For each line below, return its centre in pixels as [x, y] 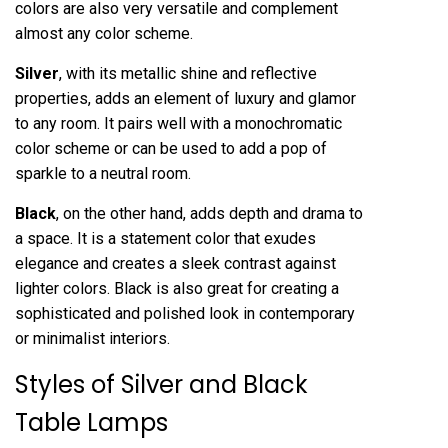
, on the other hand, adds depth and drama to [209, 213]
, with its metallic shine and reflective [188, 73]
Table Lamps [91, 422]
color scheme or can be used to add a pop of [171, 148]
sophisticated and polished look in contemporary [185, 313]
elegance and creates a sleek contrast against [175, 263]
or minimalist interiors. [92, 338]
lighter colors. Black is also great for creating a [177, 288]
